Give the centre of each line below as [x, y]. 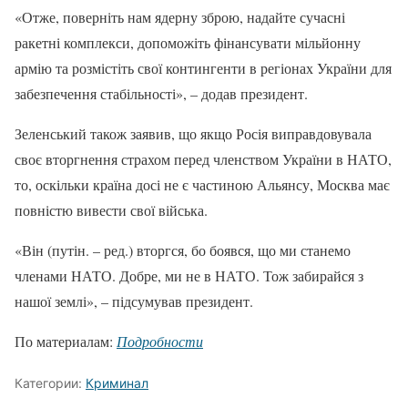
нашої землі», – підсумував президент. [134, 301]
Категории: [50, 382]
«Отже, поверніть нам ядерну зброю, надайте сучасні [180, 16]
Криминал [117, 382]
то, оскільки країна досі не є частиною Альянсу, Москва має [202, 184]
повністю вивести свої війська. [111, 209]
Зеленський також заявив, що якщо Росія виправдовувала [193, 133]
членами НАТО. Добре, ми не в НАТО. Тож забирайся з [189, 275]
